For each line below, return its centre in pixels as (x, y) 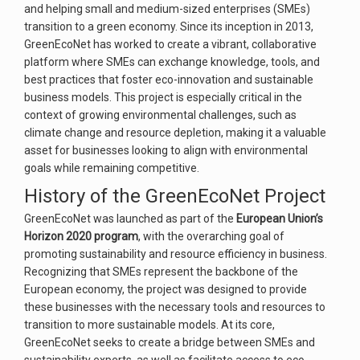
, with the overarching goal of (211, 236)
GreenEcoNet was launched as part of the (130, 219)
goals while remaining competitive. (112, 168)
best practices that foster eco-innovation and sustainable (169, 80)
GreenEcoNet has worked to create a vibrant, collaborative (170, 44)
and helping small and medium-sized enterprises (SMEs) (167, 9)
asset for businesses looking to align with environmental (166, 150)
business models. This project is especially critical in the (163, 97)
